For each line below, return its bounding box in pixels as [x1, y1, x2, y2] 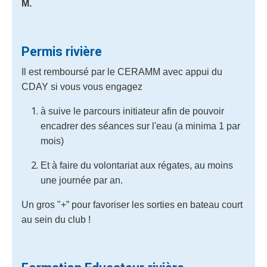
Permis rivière [21, 44, 107, 59]
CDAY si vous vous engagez [21, 82, 145, 92]
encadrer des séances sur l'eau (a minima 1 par [41, 121, 240, 131]
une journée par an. [41, 175, 129, 185]
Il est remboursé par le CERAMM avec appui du [21, 67, 222, 77]
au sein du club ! [21, 215, 95, 225]
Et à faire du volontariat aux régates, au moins [41, 160, 233, 170]
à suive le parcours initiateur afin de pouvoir [41, 106, 224, 116]
